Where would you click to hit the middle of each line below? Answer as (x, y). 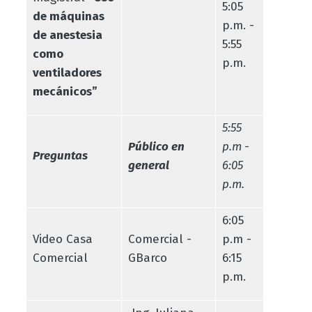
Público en (156, 146)
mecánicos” (65, 91)
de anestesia (67, 35)
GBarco (147, 258)
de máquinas (68, 16)
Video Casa (62, 239)
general (148, 165)
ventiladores (67, 72)
